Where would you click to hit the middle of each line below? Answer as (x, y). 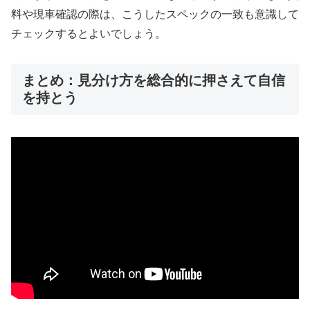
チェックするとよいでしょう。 (89, 33)
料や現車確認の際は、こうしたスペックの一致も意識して (155, 14)
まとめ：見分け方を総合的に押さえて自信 (154, 80)
